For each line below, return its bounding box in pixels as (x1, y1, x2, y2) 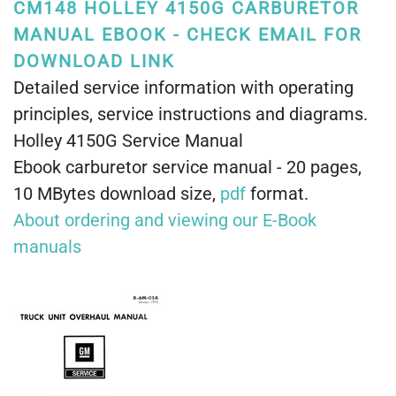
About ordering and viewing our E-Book (13, 209, 316, 231)
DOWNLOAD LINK (13, 50, 175, 72)
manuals (13, 236, 81, 257)
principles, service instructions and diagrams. (13, 103, 368, 125)
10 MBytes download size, (13, 183, 220, 204)
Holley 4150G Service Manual (13, 130, 243, 151)
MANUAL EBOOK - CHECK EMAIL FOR (13, 24, 362, 45)
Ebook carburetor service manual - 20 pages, (13, 156, 362, 178)
